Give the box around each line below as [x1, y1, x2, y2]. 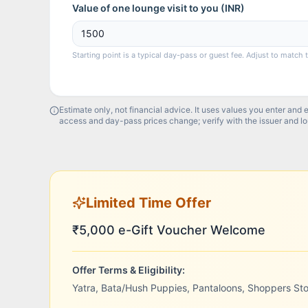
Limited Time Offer [86, 194, 211, 211]
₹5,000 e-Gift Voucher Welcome [72, 222, 265, 237]
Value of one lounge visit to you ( [72, 1, 225, 14]
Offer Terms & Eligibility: [72, 263, 185, 276]
